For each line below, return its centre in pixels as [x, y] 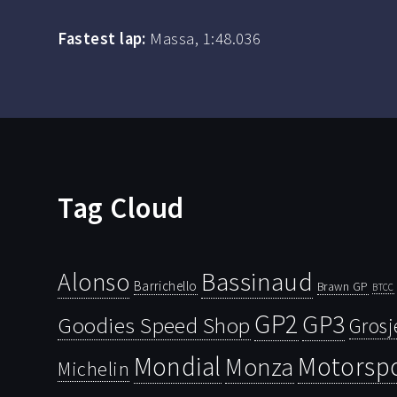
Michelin [94, 368]
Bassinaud [257, 281]
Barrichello [165, 285]
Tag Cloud [121, 207]
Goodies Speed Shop [154, 325]
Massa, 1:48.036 [203, 38]
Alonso [94, 282]
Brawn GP [343, 286]
